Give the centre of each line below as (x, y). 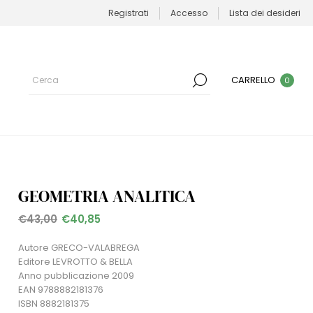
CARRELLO (254, 80)
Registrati (129, 13)
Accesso (189, 13)
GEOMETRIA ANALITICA (107, 196)
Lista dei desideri (265, 13)
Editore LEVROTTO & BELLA (75, 262)
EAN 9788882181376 (61, 290)
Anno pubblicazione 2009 (76, 276)
